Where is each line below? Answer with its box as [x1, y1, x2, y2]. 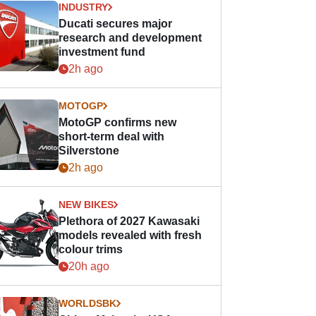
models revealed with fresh [59, 229, 202, 241]
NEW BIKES [59, 199, 114, 210]
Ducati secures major [59, 18, 173, 30]
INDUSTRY [59, 1, 109, 13]
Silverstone [59, 145, 120, 157]
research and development [59, 32, 202, 44]
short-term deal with [59, 130, 165, 142]
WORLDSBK [59, 298, 117, 309]
